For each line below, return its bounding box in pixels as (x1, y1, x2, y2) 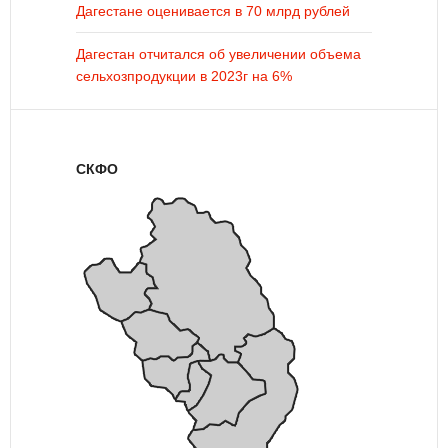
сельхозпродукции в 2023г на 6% (76, 68, 292, 84)
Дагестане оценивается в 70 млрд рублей (76, 3, 350, 19)
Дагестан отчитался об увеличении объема (76, 46, 361, 62)
